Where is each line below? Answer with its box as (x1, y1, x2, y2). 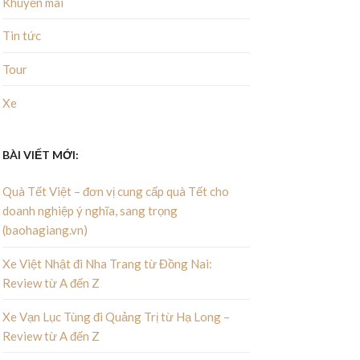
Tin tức (2, 28, 41, 43)
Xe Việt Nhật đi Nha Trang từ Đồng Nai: (2, 256, 212, 271)
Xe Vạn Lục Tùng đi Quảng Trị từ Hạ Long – (2, 309, 230, 324)
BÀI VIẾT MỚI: (2, 147, 79, 162)
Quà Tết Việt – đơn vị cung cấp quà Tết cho (2, 184, 229, 199)
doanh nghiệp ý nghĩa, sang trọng (2, 203, 178, 219)
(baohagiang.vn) (2, 223, 88, 238)
